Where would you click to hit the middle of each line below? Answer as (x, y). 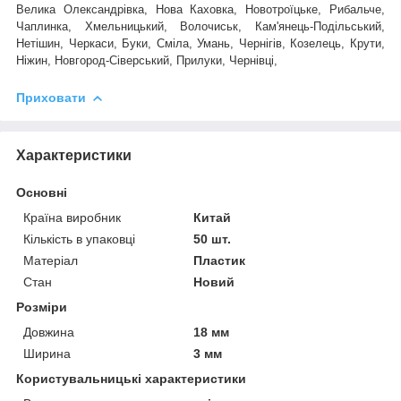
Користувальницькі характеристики (131, 378)
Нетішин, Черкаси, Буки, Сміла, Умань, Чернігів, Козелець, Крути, (200, 43)
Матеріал (51, 260)
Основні (42, 192)
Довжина (49, 332)
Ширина (47, 353)
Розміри (42, 307)
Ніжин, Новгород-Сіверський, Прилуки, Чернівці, (147, 60)
